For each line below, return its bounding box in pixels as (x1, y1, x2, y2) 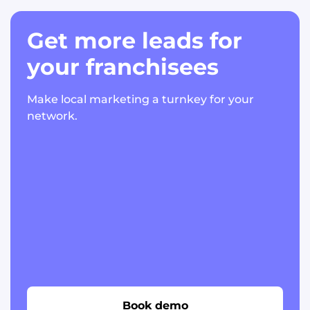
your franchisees (27, 53, 219, 81)
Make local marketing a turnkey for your (27, 93, 254, 107)
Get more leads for (27, 27, 242, 55)
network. (27, 109, 77, 123)
